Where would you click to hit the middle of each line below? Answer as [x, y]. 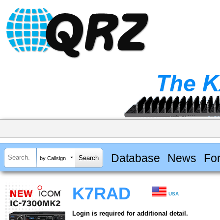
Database [135, 158]
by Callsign [53, 158]
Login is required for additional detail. [130, 214]
